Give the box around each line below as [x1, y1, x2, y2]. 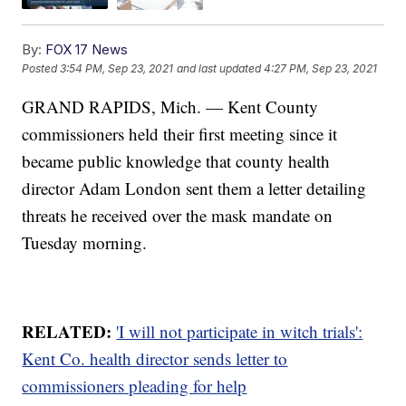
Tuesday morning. [22, 230, 148, 254]
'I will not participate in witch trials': [116, 319, 363, 343]
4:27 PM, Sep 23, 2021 [264, 61, 378, 75]
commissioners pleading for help [22, 373, 247, 397]
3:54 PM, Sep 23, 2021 [60, 61, 174, 75]
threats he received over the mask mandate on [22, 203, 333, 227]
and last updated [177, 61, 262, 75]
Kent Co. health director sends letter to [22, 346, 288, 370]
